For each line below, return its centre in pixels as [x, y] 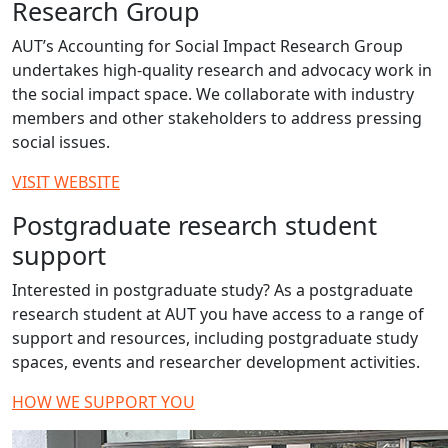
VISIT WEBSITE [66, 182]
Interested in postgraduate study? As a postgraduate [212, 290]
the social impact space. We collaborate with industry [213, 94]
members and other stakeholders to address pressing [217, 118]
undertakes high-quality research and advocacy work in [222, 70]
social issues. [61, 142]
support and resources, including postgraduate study [215, 338]
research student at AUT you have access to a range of [218, 314]
